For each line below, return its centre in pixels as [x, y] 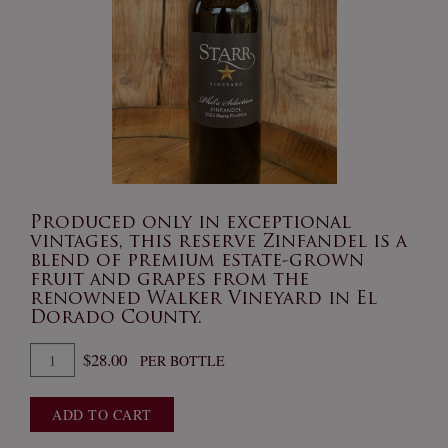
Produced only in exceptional [190, 224]
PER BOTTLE [182, 361]
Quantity [56, 354]
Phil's [46, 426]
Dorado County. [116, 319]
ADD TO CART [102, 415]
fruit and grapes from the [169, 281]
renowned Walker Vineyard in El [203, 300]
